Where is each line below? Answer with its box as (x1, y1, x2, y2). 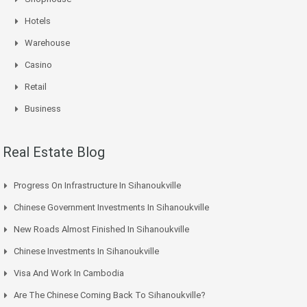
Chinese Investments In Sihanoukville (14, 246, 159, 257)
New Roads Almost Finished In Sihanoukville (14, 224, 189, 235)
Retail (25, 82, 47, 93)
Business (25, 103, 61, 114)
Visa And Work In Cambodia (14, 268, 124, 279)
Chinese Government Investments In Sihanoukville (14, 202, 209, 213)
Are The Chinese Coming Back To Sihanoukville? (14, 290, 206, 301)
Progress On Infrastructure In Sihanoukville (14, 180, 181, 191)
